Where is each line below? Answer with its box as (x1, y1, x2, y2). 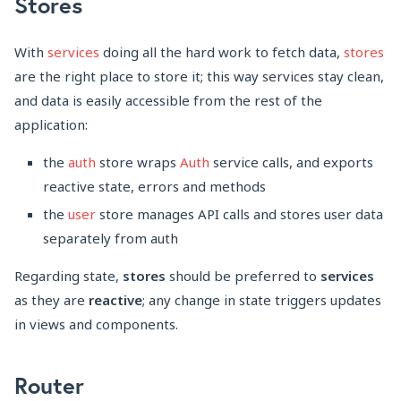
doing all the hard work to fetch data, (99, 43, 344, 62)
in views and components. (14, 315, 178, 334)
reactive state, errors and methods (43, 177, 266, 196)
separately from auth (43, 229, 178, 248)
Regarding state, (14, 267, 123, 286)
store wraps (96, 153, 180, 172)
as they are (14, 291, 89, 310)
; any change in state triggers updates (142, 291, 381, 310)
